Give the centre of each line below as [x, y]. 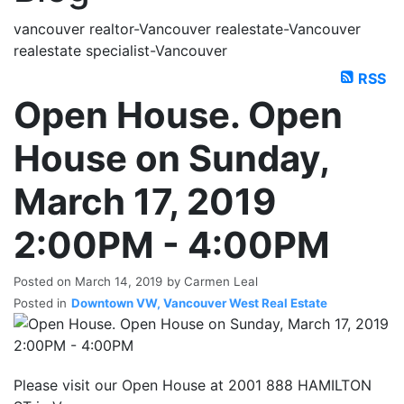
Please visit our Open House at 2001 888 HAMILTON [193, 385]
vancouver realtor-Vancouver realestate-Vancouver [187, 29]
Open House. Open [178, 115]
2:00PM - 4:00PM [172, 244]
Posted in [40, 303]
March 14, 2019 [119, 281]
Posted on [44, 281]
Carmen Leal [221, 281]
